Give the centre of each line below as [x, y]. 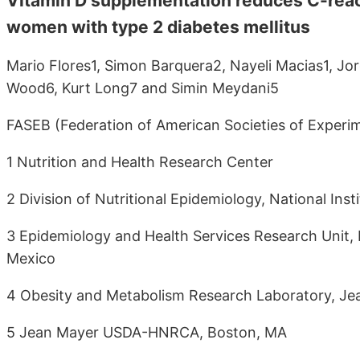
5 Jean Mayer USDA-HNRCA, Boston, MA [147, 332]
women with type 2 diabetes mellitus [158, 27]
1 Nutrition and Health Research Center [140, 162]
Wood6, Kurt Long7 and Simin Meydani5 [143, 88]
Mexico [31, 258]
